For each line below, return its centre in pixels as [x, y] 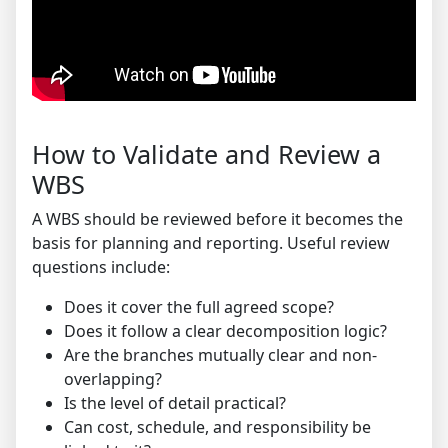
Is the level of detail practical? [175, 403]
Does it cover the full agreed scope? [199, 307]
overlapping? [113, 379]
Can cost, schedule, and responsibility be [217, 427]
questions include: [101, 267]
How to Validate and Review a [206, 154]
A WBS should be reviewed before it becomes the [217, 219]
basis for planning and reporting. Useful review [211, 243]
